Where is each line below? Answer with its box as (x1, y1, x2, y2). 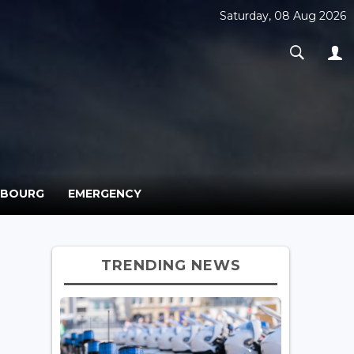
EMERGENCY (68, 186, 141, 201)
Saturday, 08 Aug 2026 (220, 9, 346, 23)
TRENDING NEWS (100, 256, 241, 274)
